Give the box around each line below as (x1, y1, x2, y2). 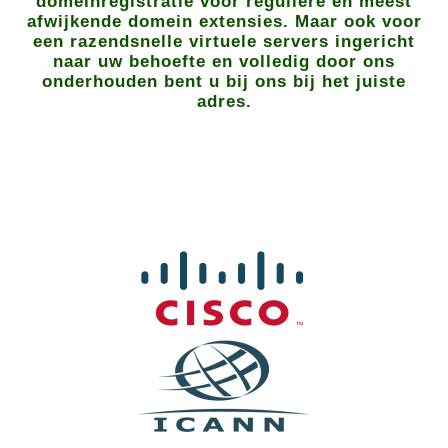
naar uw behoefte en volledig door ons (53, 52, 395, 71)
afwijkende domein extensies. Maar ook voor (26, 12, 422, 31)
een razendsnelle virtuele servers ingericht (33, 32, 415, 51)
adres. (196, 92, 252, 111)
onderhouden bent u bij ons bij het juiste (42, 72, 406, 91)
